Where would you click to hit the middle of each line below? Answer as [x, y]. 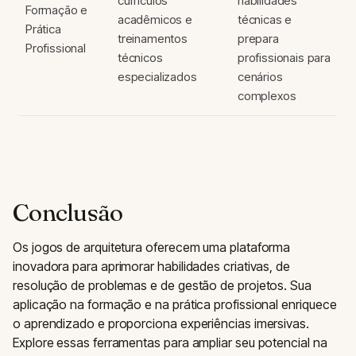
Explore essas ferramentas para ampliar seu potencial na [170, 342]
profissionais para [284, 58]
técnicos [140, 58]
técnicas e [265, 19]
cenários [260, 77]
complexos [267, 96]
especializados [157, 77]
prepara [258, 39]
